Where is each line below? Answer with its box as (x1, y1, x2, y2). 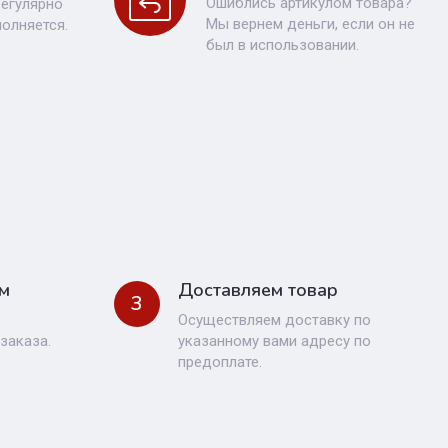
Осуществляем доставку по (177, 311, 371, 329)
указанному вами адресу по (177, 332, 371, 350)
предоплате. (177, 353, 262, 371)
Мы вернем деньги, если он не (205, 15, 415, 33)
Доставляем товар (177, 278, 338, 302)
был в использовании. (205, 36, 359, 54)
